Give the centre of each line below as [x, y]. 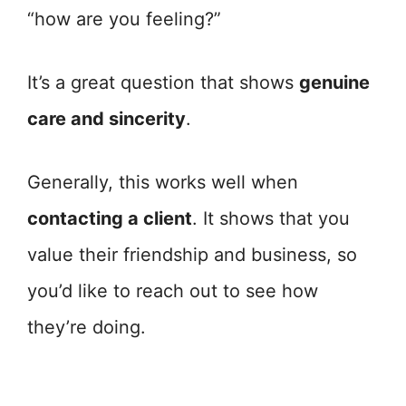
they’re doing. [87, 327]
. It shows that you [271, 218]
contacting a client [110, 218]
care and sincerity [106, 119]
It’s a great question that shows [163, 82]
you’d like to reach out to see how [173, 291]
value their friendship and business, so [192, 255]
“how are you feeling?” [124, 19]
